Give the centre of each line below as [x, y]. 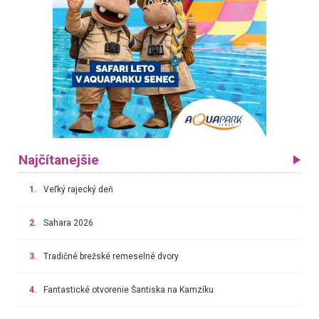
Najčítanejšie [58, 160]
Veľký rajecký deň [78, 189]
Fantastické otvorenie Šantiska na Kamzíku [128, 289]
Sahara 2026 [68, 223]
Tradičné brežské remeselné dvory [111, 256]
